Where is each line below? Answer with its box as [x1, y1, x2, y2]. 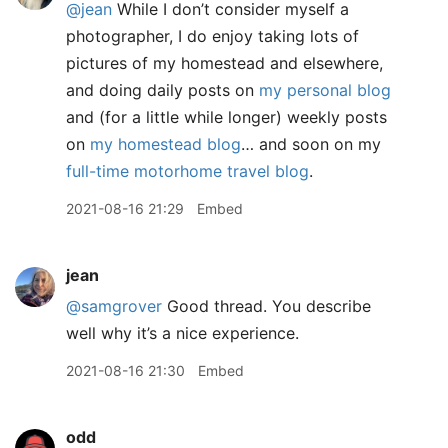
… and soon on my [241, 134, 381, 154]
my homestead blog [90, 134, 241, 154]
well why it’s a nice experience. [66, 323, 299, 343]
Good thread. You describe [162, 296, 371, 316]
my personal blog [259, 80, 391, 100]
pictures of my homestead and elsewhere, [66, 53, 383, 73]
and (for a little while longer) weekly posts [66, 107, 387, 127]
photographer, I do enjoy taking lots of [66, 26, 359, 46]
